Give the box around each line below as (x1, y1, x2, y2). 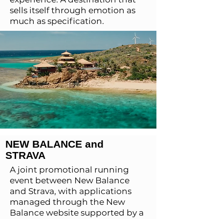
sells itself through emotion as (10, 5, 135, 15)
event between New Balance (10, 175, 130, 185)
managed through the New (10, 197, 125, 207)
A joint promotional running (10, 165, 129, 175)
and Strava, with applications (10, 186, 131, 196)
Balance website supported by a (10, 208, 144, 218)
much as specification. (10, 16, 104, 26)
